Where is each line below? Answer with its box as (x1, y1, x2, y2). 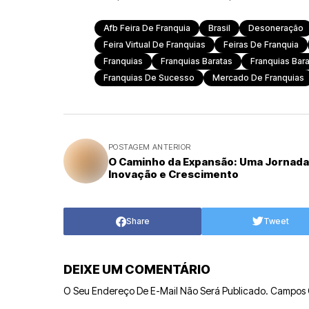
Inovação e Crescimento (108, 168, 239, 181)
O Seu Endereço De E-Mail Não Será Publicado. (63, 285, 268, 297)
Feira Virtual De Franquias (103, 39, 206, 50)
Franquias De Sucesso (103, 72, 195, 83)
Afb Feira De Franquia (103, 23, 190, 33)
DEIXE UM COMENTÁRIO (63, 262, 210, 277)
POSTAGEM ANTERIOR (108, 142, 191, 152)
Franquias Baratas (161, 56, 232, 66)
